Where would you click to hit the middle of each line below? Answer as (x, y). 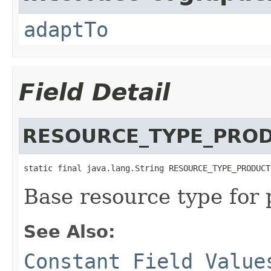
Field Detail (94, 92)
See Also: (70, 231)
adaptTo (66, 29)
